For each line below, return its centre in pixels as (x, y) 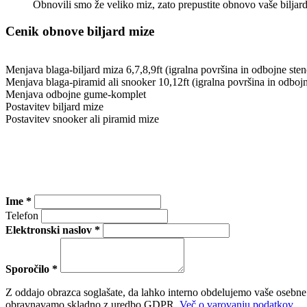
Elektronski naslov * (53, 230)
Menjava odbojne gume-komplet (76, 95)
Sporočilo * (32, 269)
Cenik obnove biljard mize (80, 31)
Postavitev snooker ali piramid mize (82, 119)
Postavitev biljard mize (54, 107)
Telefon (22, 216)
